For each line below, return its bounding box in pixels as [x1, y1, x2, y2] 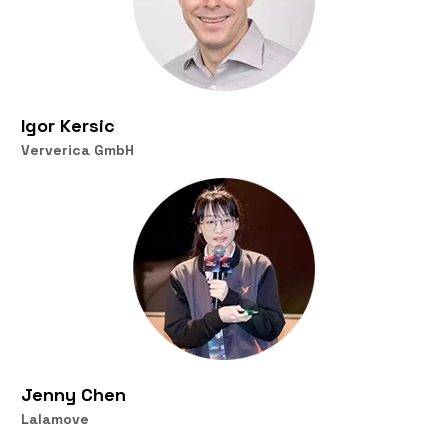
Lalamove [21, 409, 89, 428]
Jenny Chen [21, 382, 126, 406]
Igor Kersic [21, 113, 115, 137]
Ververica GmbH [21, 140, 134, 159]
